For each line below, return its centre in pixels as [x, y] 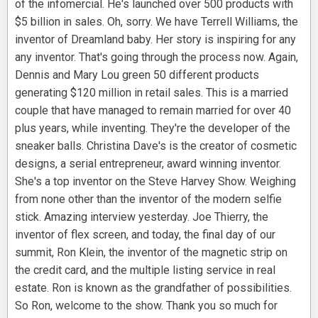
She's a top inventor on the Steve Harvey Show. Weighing [155, 182]
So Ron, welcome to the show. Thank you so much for [146, 306]
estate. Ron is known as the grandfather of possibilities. [153, 288]
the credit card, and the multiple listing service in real [145, 270]
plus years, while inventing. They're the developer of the [153, 128]
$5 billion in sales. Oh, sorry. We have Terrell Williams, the [157, 22]
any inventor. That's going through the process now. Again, [157, 57]
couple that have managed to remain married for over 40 [153, 111]
